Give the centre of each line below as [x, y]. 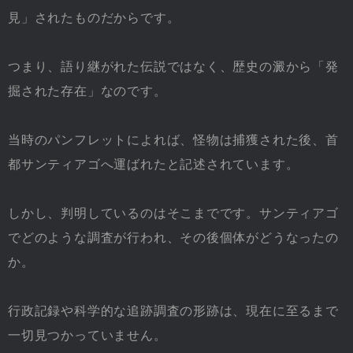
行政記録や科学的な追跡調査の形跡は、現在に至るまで [173, 310]
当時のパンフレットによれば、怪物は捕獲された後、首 [173, 139]
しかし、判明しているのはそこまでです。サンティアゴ [173, 213]
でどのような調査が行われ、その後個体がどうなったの [173, 237]
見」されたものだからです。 [94, 17]
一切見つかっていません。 [87, 335]
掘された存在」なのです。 [87, 91]
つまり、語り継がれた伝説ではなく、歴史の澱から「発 [173, 66]
